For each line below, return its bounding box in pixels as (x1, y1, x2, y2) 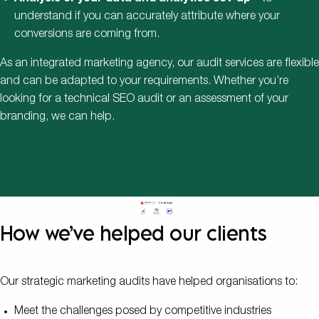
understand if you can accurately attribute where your (14, 11, 280, 23)
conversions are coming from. (14, 29, 159, 41)
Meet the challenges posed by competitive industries (14, 305, 271, 318)
